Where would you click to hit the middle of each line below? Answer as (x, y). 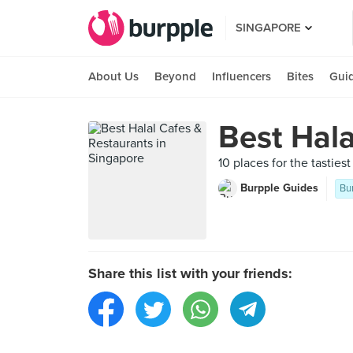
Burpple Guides (279, 188)
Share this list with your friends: (190, 273)
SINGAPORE (268, 28)
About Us (113, 76)
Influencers (242, 76)
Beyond (175, 76)
